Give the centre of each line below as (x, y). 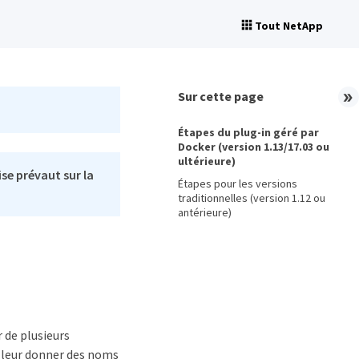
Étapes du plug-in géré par (248, 132)
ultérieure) (207, 161)
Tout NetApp (289, 26)
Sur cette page (221, 96)
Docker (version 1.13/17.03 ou (254, 147)
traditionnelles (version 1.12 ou (252, 198)
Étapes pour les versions (238, 184)
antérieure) (205, 212)
